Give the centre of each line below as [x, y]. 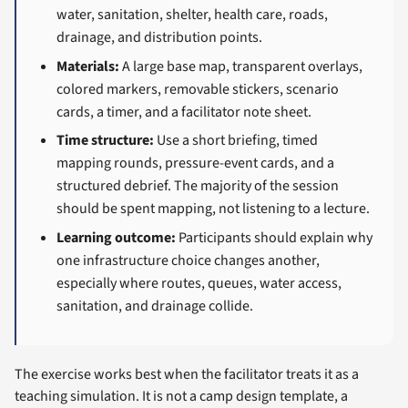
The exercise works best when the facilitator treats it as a [187, 374]
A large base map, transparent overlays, [241, 66]
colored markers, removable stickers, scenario [198, 89]
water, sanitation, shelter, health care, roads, [193, 14]
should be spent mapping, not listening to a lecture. [214, 209]
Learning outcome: [117, 238]
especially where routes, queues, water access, [199, 283]
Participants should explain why [275, 238]
